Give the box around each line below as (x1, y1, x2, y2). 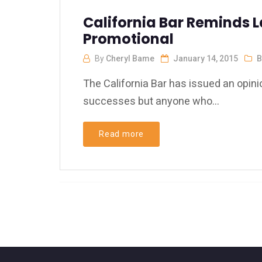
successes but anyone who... (83, 95, 219, 107)
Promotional (83, 29, 174, 49)
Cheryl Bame (106, 54, 154, 63)
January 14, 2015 (173, 54, 238, 63)
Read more (99, 129, 144, 139)
